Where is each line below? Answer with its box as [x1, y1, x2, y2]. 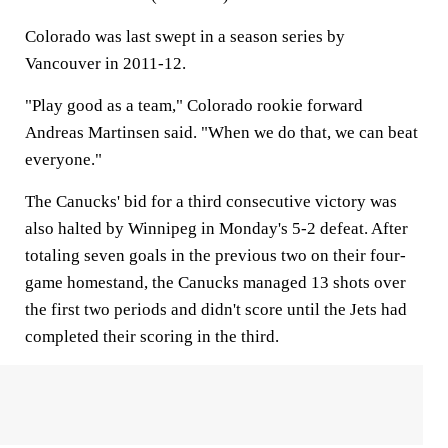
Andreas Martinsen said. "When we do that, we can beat [25, 123, 418, 142]
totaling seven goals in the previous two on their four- [25, 246, 406, 265]
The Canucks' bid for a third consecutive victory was [25, 192, 397, 211]
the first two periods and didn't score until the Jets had [25, 300, 407, 319]
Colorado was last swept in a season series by [25, 27, 345, 46]
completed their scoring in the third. [25, 327, 279, 346]
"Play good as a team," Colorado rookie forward [25, 96, 363, 115]
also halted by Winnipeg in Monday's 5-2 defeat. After [25, 219, 408, 238]
